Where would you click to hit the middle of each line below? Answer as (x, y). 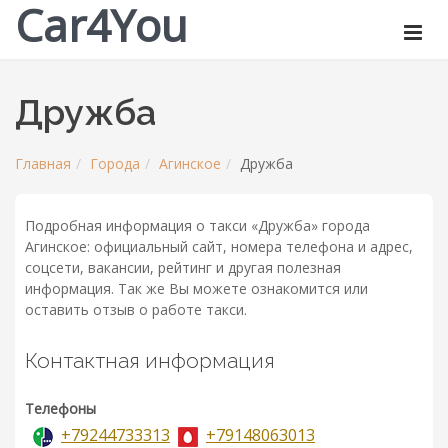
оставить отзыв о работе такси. (136, 310)
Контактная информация (150, 361)
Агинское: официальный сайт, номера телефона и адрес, (219, 247)
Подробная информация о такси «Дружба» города (197, 226)
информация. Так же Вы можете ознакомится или (196, 289)
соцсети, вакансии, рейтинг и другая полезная (183, 268)
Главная (43, 163)
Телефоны (60, 409)
